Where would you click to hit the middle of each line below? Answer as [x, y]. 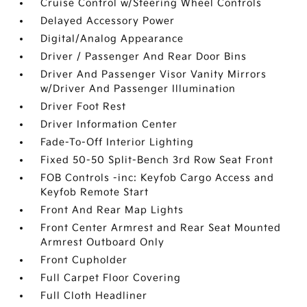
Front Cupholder [84, 260]
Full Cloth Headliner [94, 296]
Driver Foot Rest [84, 107]
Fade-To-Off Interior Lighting [118, 142]
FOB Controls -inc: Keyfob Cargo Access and [158, 178]
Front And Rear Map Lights [112, 210]
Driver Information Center [109, 124]
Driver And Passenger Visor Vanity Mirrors [154, 74]
